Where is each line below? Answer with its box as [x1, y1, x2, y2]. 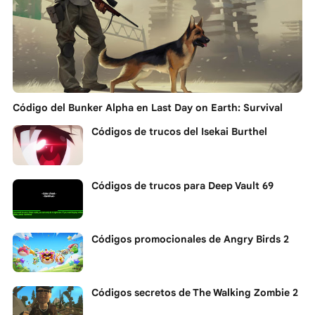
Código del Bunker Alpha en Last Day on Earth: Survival [13, 101, 283, 115]
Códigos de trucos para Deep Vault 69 [91, 179, 274, 192]
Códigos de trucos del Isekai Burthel [91, 125, 267, 139]
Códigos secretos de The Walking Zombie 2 [91, 286, 298, 300]
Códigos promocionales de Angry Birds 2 [91, 232, 289, 245]
